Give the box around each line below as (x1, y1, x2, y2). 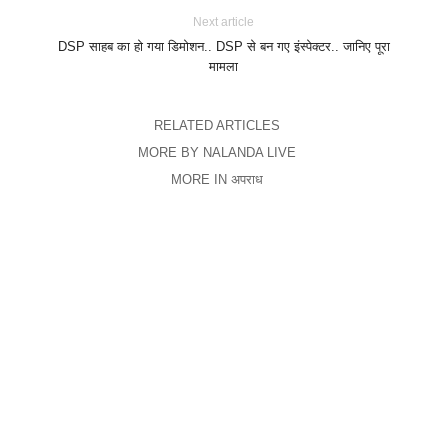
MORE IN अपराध (170, 172, 263, 188)
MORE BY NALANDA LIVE (137, 145, 296, 161)
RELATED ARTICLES (153, 118, 280, 134)
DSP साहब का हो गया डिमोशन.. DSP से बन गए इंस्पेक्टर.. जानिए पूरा (57, 39, 390, 55)
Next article (193, 15, 255, 30)
